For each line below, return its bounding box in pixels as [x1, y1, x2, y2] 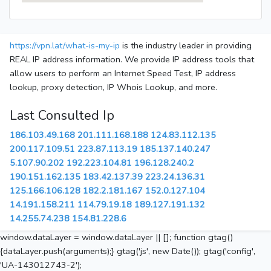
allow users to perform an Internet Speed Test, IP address [10, 67, 236, 80]
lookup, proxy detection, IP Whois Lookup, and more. [10, 81, 217, 94]
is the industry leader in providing [120, 39, 252, 52]
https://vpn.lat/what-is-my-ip [10, 39, 120, 52]
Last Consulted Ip [10, 106, 114, 125]
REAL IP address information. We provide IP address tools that [10, 53, 254, 66]
